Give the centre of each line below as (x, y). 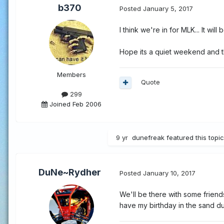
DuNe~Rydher (69, 172)
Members (71, 75)
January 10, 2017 (169, 173)
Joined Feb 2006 (74, 104)
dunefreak (148, 138)
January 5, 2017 (168, 8)
